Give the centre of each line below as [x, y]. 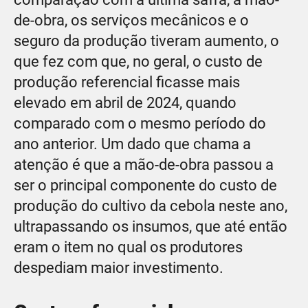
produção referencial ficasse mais [127, 82]
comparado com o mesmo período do [140, 123]
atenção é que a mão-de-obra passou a [144, 164]
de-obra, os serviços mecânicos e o [131, 20]
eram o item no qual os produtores [128, 247]
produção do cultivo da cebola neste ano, [151, 206]
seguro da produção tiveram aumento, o [146, 41]
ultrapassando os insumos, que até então [151, 226]
